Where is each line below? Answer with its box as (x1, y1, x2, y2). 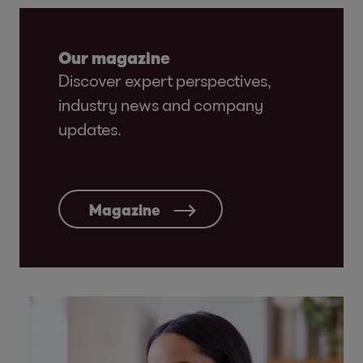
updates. (58, 119, 122, 139)
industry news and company (58, 95, 263, 115)
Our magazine (58, 48, 170, 68)
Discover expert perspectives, (58, 70, 271, 91)
